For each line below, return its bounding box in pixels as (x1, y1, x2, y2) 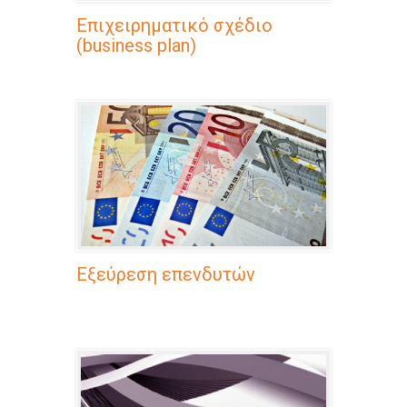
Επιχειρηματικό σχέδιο (76, 15, 273, 37)
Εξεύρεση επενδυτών (76, 263, 255, 286)
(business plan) (76, 35, 196, 57)
